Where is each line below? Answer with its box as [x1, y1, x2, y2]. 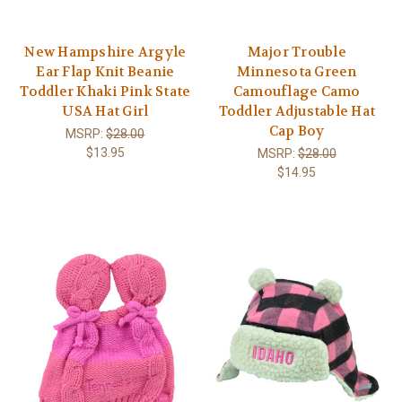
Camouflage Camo [232, 83, 361, 101]
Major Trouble [247, 43, 346, 62]
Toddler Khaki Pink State [20, 83, 191, 101]
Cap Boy [268, 122, 325, 141]
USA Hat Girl [62, 102, 149, 121]
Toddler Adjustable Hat [218, 102, 375, 121]
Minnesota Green [236, 63, 357, 82]
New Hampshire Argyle [24, 43, 187, 62]
